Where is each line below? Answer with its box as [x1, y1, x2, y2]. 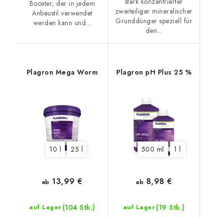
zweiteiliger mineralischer [115, 6, 193, 16]
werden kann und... [33, 17, 91, 28]
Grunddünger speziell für [115, 15, 193, 26]
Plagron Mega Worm [26, 67, 98, 77]
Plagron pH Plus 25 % [116, 67, 192, 77]
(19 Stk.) [156, 202, 185, 213]
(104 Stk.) [62, 202, 95, 213]
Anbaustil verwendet [32, 8, 93, 18]
